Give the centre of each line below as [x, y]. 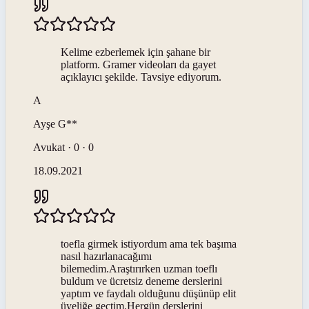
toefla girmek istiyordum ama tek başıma [149, 243]
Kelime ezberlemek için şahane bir [136, 52]
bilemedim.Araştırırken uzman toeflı [139, 268]
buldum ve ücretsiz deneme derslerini [141, 281]
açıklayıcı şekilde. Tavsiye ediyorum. [141, 77]
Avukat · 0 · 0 [63, 147]
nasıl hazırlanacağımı [106, 256]
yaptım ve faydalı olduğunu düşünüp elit [148, 293]
